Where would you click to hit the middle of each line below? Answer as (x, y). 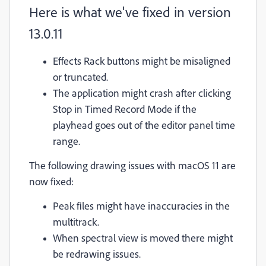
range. (66, 140)
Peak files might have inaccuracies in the (141, 205)
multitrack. (76, 221)
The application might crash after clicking (142, 92)
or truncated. (80, 76)
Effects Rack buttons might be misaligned (142, 60)
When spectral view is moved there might (143, 237)
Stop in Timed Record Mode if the (125, 108)
